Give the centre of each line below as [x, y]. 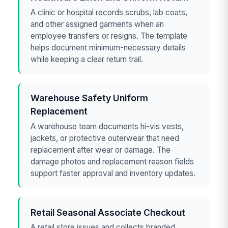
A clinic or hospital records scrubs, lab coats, [109, 12]
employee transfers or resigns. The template [109, 36]
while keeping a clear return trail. [87, 59]
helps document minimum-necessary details [108, 47]
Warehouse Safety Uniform [90, 98]
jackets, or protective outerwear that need [105, 138]
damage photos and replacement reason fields [112, 161]
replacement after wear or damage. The [101, 150]
